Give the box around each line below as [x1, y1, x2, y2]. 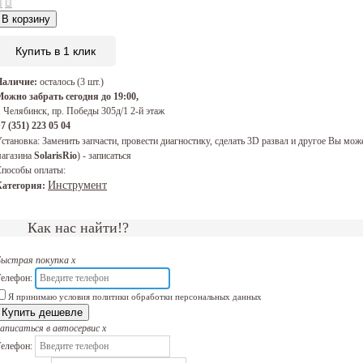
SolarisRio [34, 150, 77, 162]
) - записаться [77, 150, 131, 162]
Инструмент [48, 178, 107, 192]
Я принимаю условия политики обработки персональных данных [6, 292, 262, 302]
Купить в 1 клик [15, 45, 96, 58]
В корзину [2, 13, 50, 26]
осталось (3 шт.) [37, 76, 104, 88]
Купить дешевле [2, 306, 83, 319]
